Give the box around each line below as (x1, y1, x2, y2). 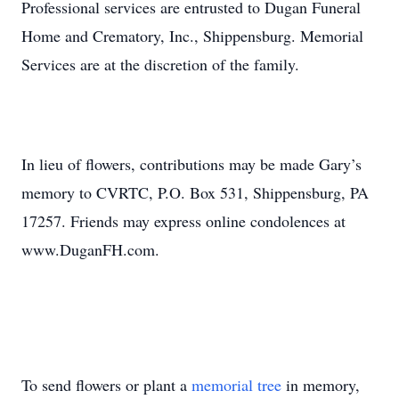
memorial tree (191, 374, 281, 395)
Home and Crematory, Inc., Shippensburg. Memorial (21, 25, 363, 46)
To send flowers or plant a (21, 374, 191, 395)
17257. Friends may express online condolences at (21, 210, 346, 232)
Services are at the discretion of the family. (21, 53, 299, 75)
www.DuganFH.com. (21, 239, 159, 260)
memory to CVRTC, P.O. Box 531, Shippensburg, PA (21, 182, 369, 203)
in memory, (281, 374, 360, 395)
